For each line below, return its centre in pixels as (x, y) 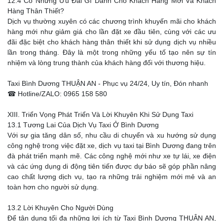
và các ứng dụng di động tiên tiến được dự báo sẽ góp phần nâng (112, 166)
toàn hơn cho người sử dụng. (53, 187)
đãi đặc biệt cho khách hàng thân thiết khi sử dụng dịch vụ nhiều (112, 42)
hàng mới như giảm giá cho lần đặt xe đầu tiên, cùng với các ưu (112, 32)
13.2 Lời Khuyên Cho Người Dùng (60, 208)
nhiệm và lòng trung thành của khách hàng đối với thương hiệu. (107, 63)
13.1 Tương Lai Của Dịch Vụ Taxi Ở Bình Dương (83, 125)
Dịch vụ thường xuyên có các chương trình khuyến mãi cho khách (112, 21)
